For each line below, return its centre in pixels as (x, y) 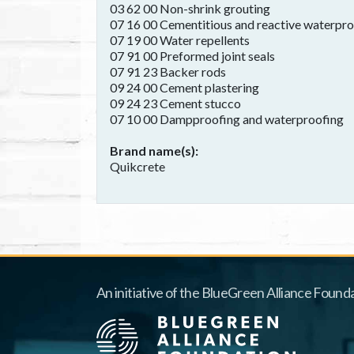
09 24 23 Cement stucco (175, 103)
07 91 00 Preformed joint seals (192, 56)
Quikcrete (137, 166)
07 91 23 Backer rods (168, 72)
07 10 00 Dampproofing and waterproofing (227, 119)
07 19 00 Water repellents (180, 40)
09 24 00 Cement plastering (185, 87)
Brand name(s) (153, 151)
